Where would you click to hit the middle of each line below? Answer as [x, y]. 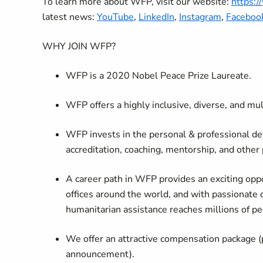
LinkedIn [156, 17]
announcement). [100, 254]
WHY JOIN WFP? [79, 46]
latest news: [70, 17]
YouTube [115, 17]
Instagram [200, 17]
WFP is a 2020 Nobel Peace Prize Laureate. [159, 76]
